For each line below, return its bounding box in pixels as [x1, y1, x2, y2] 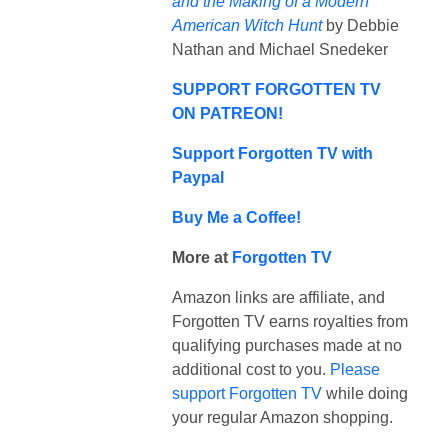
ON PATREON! [172, 104, 283, 122]
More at [172, 248, 232, 266]
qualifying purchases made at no [172, 336, 402, 354]
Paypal [172, 168, 224, 186]
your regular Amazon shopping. [172, 408, 393, 426]
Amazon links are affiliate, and [172, 288, 385, 306]
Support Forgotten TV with [172, 144, 373, 162]
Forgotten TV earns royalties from [172, 312, 408, 330]
